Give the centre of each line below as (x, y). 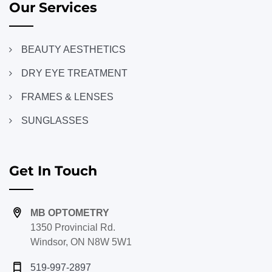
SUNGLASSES (55, 121)
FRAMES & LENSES (67, 97)
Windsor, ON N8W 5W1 (81, 242)
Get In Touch (53, 171)
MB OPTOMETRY (70, 213)
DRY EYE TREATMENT (74, 73)
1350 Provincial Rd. (73, 228)
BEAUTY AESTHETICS (73, 50)
